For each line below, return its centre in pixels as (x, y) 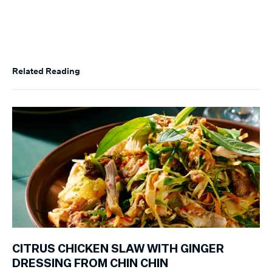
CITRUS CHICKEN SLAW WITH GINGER (118, 249)
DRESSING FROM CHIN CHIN (90, 264)
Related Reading (46, 70)
